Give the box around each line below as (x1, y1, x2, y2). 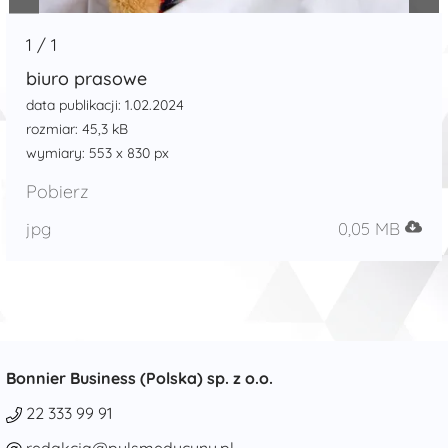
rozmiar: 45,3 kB (26, 119, 129, 138)
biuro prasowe (26, 66, 148, 90)
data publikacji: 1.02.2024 (26, 95, 185, 114)
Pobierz (26, 179, 90, 203)
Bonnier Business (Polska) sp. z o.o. (6, 367, 274, 388)
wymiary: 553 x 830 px (26, 143, 170, 162)
